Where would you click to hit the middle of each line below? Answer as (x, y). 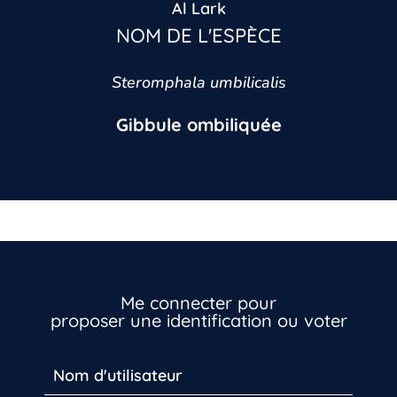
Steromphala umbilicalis (198, 82)
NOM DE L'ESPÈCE (198, 35)
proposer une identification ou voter (198, 321)
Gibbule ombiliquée (198, 124)
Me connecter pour (198, 303)
